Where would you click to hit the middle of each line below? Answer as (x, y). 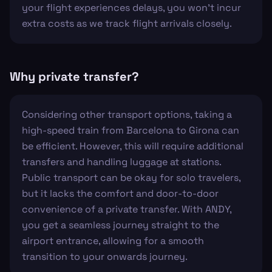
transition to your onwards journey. (105, 257)
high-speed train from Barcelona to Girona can (131, 130)
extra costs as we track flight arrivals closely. (127, 23)
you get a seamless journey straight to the (121, 225)
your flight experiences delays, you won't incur (131, 8)
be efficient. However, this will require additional (133, 146)
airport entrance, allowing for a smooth (113, 241)
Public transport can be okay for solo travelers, (131, 178)
